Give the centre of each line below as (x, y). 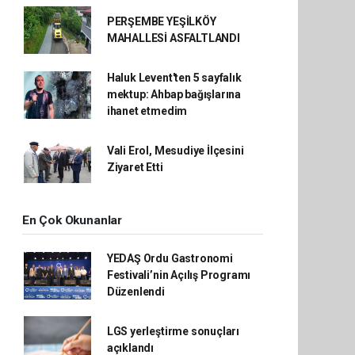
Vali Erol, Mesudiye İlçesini (175, 151)
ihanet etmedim (147, 111)
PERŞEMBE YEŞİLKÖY (161, 21)
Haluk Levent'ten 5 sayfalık (174, 78)
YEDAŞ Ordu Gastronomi (170, 258)
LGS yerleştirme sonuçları (173, 331)
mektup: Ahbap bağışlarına (174, 94)
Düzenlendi (136, 292)
